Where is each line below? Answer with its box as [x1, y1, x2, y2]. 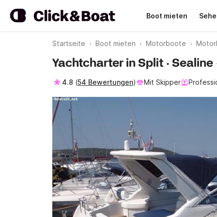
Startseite [52, 39, 85, 47]
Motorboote [146, 39, 186, 47]
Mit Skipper [144, 78, 181, 86]
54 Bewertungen [77, 78, 133, 86]
